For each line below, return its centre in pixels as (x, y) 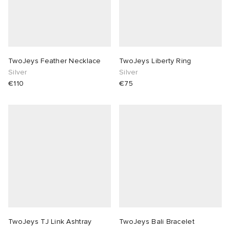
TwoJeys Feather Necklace (55, 61)
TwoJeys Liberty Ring (155, 61)
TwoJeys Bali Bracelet (157, 222)
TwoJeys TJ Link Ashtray (50, 222)
